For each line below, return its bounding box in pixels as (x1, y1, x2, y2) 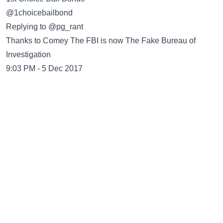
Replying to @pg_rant (6, 22, 83, 31)
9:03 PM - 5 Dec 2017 (6, 64, 83, 73)
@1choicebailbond (6, 8, 73, 17)
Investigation (6, 50, 51, 59)
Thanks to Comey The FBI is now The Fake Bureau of (6, 36, 196, 45)
